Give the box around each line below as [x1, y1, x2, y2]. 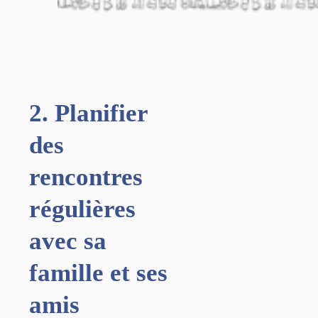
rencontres [29, 163, 143, 191]
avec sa [29, 226, 106, 255]
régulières [29, 194, 136, 223]
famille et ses [29, 258, 168, 287]
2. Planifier [29, 99, 148, 127]
